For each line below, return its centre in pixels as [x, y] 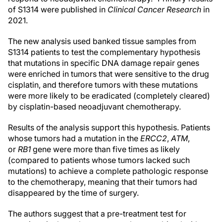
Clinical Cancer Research [154, 9]
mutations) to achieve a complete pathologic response [108, 171]
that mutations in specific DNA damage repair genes [104, 63]
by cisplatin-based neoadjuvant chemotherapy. [94, 107]
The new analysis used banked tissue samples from [102, 41]
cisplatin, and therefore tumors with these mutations [103, 85]
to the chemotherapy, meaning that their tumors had [103, 182]
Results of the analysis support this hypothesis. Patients [109, 127]
